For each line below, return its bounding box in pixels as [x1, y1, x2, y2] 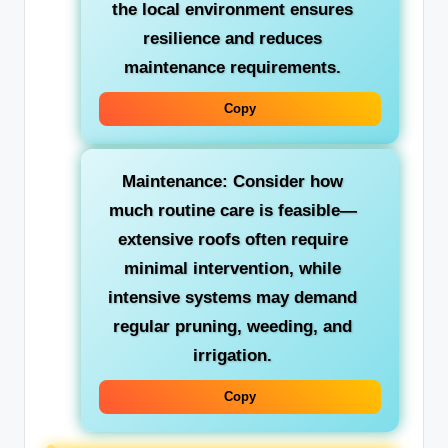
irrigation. [193, 345, 272, 365]
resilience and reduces [143, 28, 322, 48]
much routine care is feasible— [108, 200, 357, 220]
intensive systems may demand [108, 287, 357, 307]
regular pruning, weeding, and [113, 316, 352, 336]
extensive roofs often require [117, 229, 348, 249]
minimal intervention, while [124, 258, 341, 278]
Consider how [228, 171, 343, 191]
